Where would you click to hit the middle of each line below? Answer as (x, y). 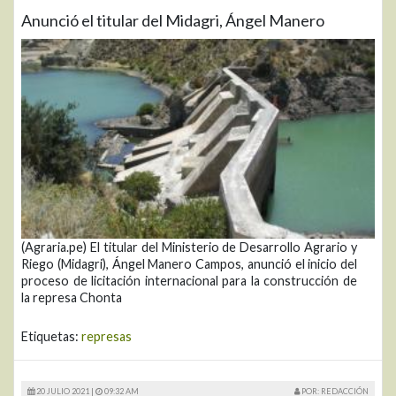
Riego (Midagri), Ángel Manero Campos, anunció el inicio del (189, 263)
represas (107, 336)
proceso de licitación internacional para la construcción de (189, 280)
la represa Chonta (72, 297)
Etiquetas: (51, 336)
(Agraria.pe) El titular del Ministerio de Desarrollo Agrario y (189, 247)
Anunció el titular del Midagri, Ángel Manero (173, 21)
